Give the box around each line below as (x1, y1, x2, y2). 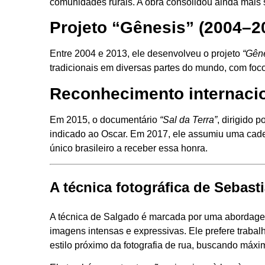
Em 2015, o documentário (50, 114, 160, 125)
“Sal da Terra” (160, 114, 217, 125)
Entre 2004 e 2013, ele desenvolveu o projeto (50, 49, 243, 59)
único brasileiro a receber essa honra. (50, 143, 208, 153)
